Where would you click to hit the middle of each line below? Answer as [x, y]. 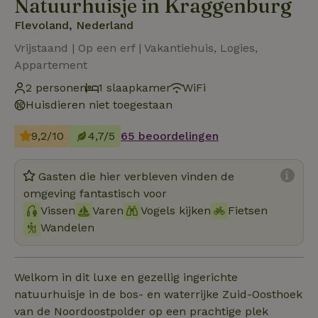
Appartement [51, 65]
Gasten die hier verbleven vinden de [136, 176]
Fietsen [248, 210]
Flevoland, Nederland [74, 25]
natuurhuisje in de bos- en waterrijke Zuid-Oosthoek [158, 294]
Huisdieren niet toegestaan [99, 104]
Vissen [58, 210]
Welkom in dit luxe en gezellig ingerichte [126, 277]
